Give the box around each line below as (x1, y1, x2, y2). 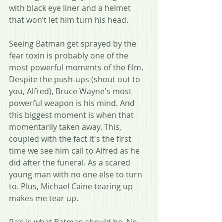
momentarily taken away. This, (9, 121, 123, 132)
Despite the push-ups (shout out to (9, 73, 142, 85)
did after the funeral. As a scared (9, 157, 132, 168)
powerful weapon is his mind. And (9, 97, 137, 109)
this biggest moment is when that (9, 109, 136, 120)
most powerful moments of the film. (9, 61, 145, 73)
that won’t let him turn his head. (9, 14, 128, 25)
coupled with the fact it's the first (9, 133, 133, 144)
